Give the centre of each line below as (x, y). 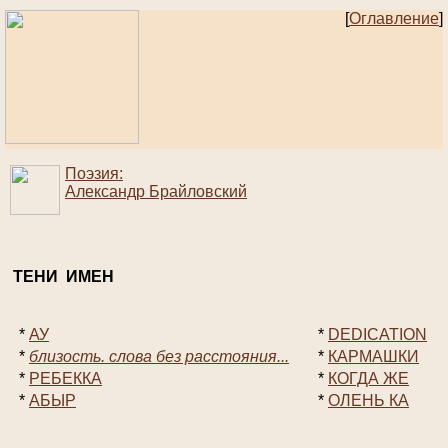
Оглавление (394, 18)
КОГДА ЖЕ (368, 379)
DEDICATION (377, 335)
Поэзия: (94, 174)
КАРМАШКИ (373, 357)
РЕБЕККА (65, 379)
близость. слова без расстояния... (159, 357)
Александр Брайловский (156, 192)
